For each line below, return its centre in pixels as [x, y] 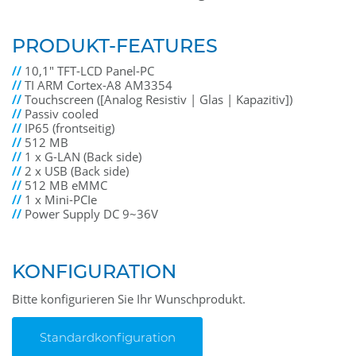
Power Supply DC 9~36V [91, 214]
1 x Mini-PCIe [61, 200]
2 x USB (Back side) [77, 171]
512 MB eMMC [66, 186]
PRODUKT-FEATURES [115, 46]
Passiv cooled [62, 114]
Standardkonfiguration [107, 337]
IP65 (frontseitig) [70, 128]
